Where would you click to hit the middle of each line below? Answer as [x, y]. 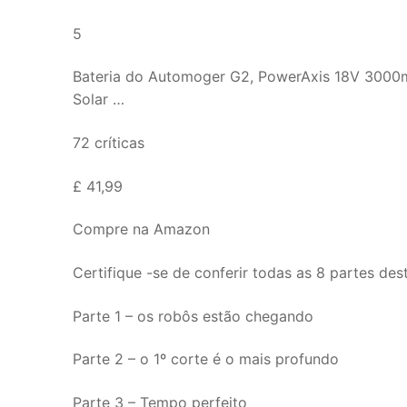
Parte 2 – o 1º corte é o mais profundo [206, 359]
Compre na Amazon [141, 229]
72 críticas [109, 142]
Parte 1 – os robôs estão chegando [193, 316]
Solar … [99, 99]
